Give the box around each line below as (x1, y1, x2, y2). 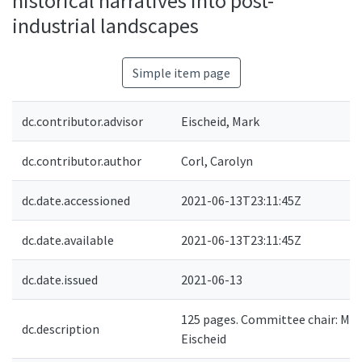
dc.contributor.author (22, 153, 141, 169)
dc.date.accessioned (22, 192, 130, 208)
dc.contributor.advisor (22, 113, 143, 129)
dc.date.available (22, 232, 114, 248)
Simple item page (132, 65, 230, 81)
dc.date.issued (22, 271, 98, 288)
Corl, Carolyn (181, 153, 253, 169)
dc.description (22, 321, 99, 337)
